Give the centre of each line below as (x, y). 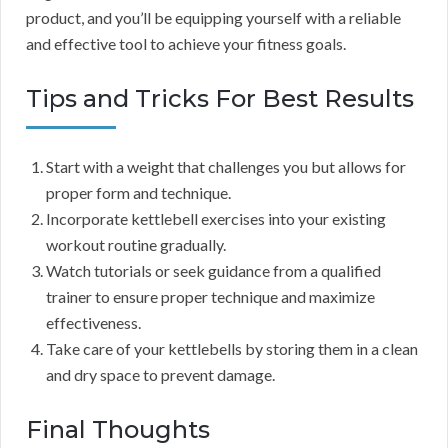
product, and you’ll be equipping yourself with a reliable (213, 18)
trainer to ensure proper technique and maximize (210, 297)
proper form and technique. (138, 193)
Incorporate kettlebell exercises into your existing (216, 219)
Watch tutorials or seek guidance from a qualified (213, 271)
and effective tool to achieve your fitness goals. (186, 44)
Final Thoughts (118, 430)
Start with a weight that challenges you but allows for (226, 167)
